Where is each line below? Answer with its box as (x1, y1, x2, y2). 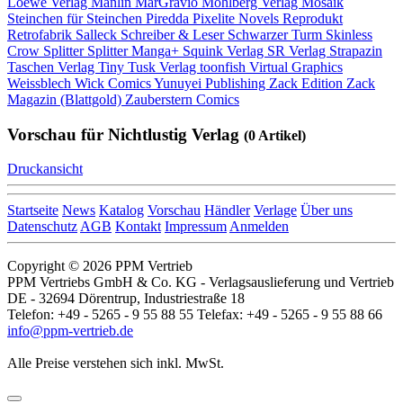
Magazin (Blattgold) (7, 92, 125, 107)
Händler (204, 202, 250, 219)
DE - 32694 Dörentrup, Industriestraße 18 (7, 291, 245, 307)
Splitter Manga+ (87, 43, 183, 58)
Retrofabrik (7, 27, 76, 42)
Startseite (7, 202, 58, 219)
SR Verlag (267, 43, 329, 58)
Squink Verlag (183, 43, 267, 58)
